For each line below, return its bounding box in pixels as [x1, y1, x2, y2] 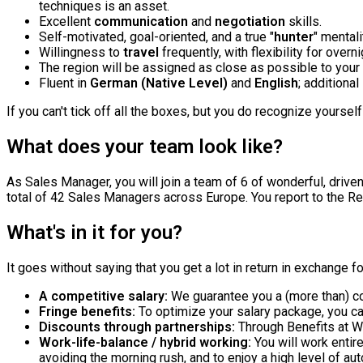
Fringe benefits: [39, 303, 135, 319]
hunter [274, 29, 314, 45]
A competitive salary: [39, 288, 168, 304]
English [251, 75, 298, 92]
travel [123, 45, 159, 61]
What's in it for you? [6, 221, 182, 245]
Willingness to [39, 45, 123, 61]
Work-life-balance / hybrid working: [39, 334, 254, 350]
